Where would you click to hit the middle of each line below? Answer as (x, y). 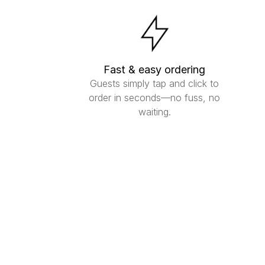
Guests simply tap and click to (155, 83)
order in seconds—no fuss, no (155, 98)
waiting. (154, 112)
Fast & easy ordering (155, 70)
